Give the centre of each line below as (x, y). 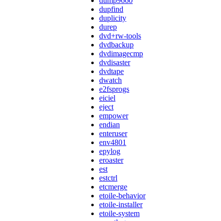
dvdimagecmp (121, 54)
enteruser (113, 134)
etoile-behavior (122, 196)
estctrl (108, 178)
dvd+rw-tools (120, 36)
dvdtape (111, 72)
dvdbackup (116, 45)
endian (110, 125)
